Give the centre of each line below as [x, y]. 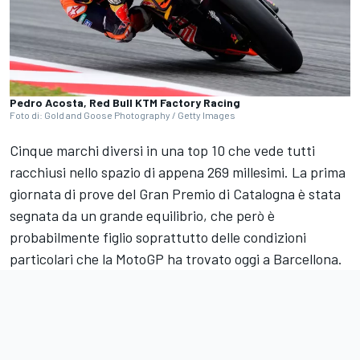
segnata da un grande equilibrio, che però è [142, 216]
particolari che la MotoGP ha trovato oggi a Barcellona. [176, 259]
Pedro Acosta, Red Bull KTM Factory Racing [125, 103]
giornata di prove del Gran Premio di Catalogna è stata [175, 194]
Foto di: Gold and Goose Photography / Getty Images [123, 115]
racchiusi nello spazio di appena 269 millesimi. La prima [178, 172]
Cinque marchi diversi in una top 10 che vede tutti [162, 151]
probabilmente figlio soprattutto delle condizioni [158, 237]
